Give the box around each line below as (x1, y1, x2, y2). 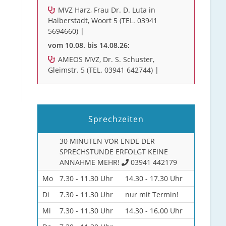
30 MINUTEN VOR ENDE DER (59, 136, 155, 146)
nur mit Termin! (125, 190, 179, 199)
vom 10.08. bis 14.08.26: (48, 40, 130, 50)
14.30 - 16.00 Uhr (125, 206, 183, 215)
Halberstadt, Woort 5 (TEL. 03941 (48, 16, 158, 25)
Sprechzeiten (88, 114, 144, 125)
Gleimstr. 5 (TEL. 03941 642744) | (48, 65, 159, 75)
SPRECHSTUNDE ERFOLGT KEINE (59, 147, 168, 156)
